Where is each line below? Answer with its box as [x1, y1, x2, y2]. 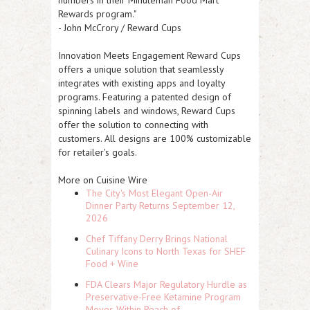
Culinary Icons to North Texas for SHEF [86, 245, 246, 257]
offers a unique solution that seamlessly [58, 63, 224, 75]
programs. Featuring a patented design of [58, 91, 231, 103]
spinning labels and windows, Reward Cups [58, 104, 235, 117]
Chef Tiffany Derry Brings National [86, 232, 228, 245]
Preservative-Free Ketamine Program [86, 291, 241, 303]
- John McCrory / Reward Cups [58, 21, 181, 34]
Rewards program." [58, 8, 136, 20]
